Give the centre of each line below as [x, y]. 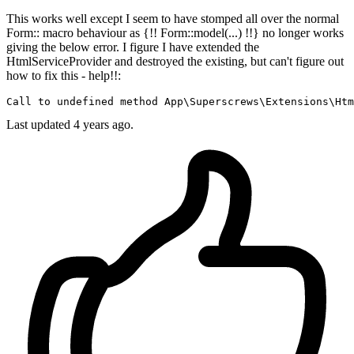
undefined [85, 102]
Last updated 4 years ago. [70, 125]
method [139, 102]
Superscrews [224, 102]
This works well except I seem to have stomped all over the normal [173, 19]
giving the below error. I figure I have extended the [133, 47]
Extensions [297, 102]
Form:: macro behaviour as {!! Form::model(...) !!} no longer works [175, 33]
